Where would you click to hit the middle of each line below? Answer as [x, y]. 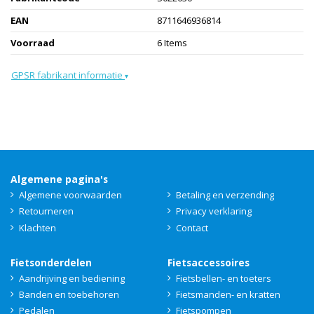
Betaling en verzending [225, 195]
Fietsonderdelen [51, 262]
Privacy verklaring [214, 211]
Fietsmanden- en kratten [228, 294]
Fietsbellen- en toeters [224, 278]
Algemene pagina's [59, 179]
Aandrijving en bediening [72, 278]
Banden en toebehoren [69, 294]
